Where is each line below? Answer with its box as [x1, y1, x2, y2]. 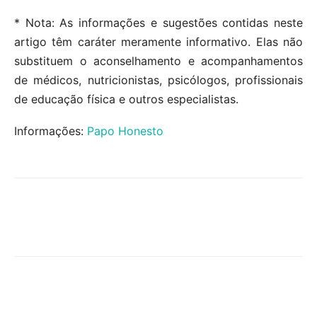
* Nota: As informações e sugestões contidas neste [14, 15, 303, 30]
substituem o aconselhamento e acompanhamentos [14, 53, 303, 68]
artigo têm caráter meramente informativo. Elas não [14, 34, 303, 49]
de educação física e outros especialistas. [14, 91, 238, 106]
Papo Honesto [87, 123, 163, 138]
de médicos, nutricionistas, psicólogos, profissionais [14, 72, 303, 87]
